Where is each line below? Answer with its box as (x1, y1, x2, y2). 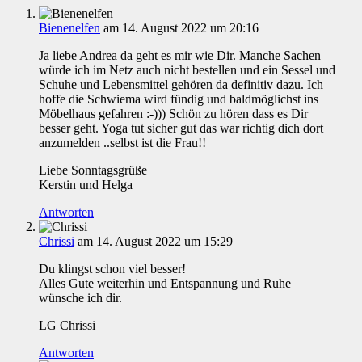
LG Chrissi (39, 318, 95, 333)
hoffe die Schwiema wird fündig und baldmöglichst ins (39, 92, 318, 107)
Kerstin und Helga (39, 178, 133, 192)
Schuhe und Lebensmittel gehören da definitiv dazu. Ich (39, 78, 323, 92)
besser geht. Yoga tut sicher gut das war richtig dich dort (39, 121, 323, 136)
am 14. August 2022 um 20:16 (103, 21, 259, 36)
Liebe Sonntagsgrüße (39, 163, 147, 178)
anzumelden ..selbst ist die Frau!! (39, 136, 206, 150)
